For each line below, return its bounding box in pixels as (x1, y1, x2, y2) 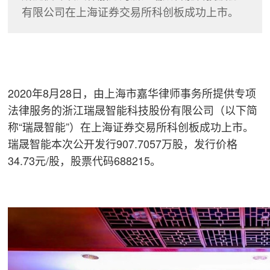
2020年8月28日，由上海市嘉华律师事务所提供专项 (8, 85, 257, 101)
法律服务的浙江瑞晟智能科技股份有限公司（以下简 (8, 102, 258, 118)
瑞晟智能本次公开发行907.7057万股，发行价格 (8, 136, 238, 152)
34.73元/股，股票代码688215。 (8, 152, 162, 169)
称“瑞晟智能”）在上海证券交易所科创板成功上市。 (8, 119, 254, 135)
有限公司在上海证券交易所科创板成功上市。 (21, 3, 239, 19)
